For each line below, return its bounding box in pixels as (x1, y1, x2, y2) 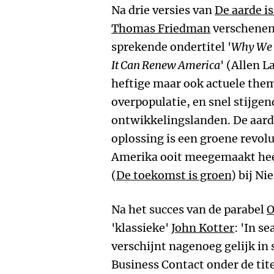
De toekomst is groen (116, 168, 231, 182)
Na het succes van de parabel (111, 202, 267, 217)
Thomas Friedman (111, 21, 210, 35)
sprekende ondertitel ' (111, 40, 231, 54)
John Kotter (171, 221, 234, 235)
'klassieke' (111, 221, 171, 235)
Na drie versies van (111, 3, 215, 17)
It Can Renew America (111, 58, 220, 72)
